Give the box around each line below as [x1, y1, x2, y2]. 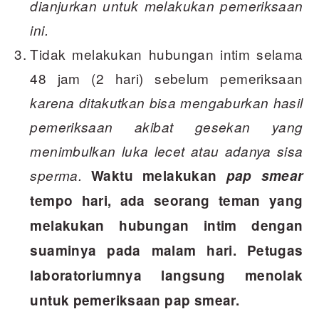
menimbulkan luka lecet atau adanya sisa [30, 142, 303, 161]
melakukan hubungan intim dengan [30, 216, 303, 236]
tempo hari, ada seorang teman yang [30, 191, 303, 211]
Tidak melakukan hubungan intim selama [30, 44, 303, 64]
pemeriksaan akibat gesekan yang [30, 117, 303, 137]
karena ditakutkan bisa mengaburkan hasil [30, 93, 303, 113]
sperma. [30, 166, 92, 185]
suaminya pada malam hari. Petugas [30, 241, 303, 261]
